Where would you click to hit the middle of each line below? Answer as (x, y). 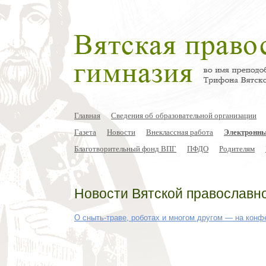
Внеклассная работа (180, 132)
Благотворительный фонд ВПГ (125, 148)
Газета (85, 132)
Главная (87, 115)
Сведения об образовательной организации (184, 115)
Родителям (237, 148)
